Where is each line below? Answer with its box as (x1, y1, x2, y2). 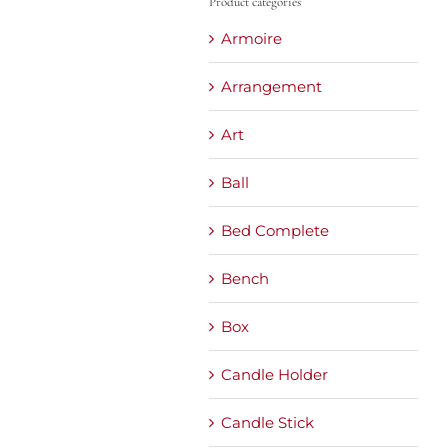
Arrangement (221, 76, 322, 96)
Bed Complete (221, 220, 329, 240)
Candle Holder (221, 364, 328, 384)
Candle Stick (221, 412, 314, 432)
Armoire (221, 28, 282, 48)
